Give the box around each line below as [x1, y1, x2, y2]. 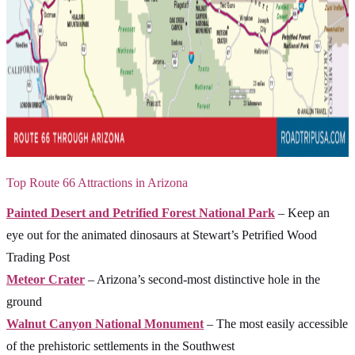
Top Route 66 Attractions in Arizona [6, 176, 188, 190]
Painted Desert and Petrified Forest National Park [6, 206, 275, 220]
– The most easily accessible [204, 317, 348, 331]
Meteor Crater [6, 273, 85, 287]
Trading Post [6, 250, 70, 265]
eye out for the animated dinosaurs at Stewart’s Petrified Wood [6, 228, 317, 242]
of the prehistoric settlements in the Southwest [6, 339, 235, 353]
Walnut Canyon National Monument [6, 317, 204, 331]
